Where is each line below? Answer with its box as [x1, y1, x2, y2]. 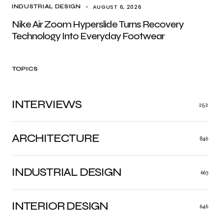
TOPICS [12, 65, 38, 73]
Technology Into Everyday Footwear [12, 30, 165, 43]
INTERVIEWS [12, 97, 82, 112]
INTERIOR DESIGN [12, 199, 108, 214]
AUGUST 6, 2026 [92, 3, 142, 11]
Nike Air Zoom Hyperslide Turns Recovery [12, 18, 184, 31]
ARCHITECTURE [12, 131, 99, 146]
